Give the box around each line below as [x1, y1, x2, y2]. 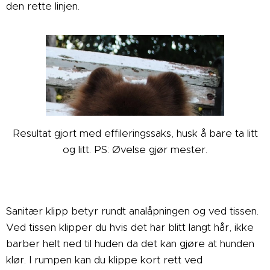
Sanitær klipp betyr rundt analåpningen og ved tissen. [6, 204, 259, 218]
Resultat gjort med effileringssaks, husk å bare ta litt [12, 127, 258, 140]
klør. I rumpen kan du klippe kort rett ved [6, 253, 202, 267]
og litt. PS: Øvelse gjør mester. [63, 143, 207, 157]
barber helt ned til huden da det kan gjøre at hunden [6, 237, 254, 251]
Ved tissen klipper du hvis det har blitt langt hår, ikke [6, 221, 254, 234]
